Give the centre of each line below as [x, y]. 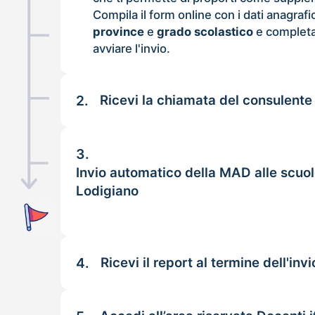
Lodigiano [108, 191]
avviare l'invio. [132, 48]
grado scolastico [205, 31]
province [119, 31]
